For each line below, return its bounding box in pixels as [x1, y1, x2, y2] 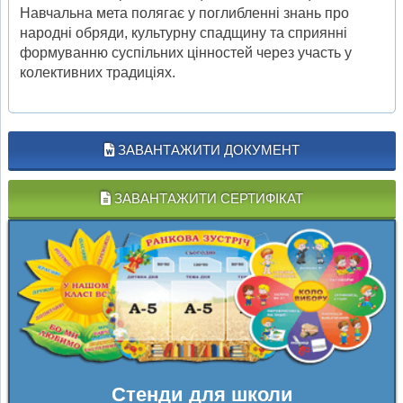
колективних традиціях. [20, 64, 175, 80]
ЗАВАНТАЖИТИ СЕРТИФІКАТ [111, 190, 303, 206]
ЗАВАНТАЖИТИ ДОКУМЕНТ [114, 141, 300, 157]
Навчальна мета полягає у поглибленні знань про [20, 4, 349, 21]
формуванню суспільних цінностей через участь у [20, 44, 352, 60]
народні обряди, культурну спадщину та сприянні [20, 24, 347, 40]
